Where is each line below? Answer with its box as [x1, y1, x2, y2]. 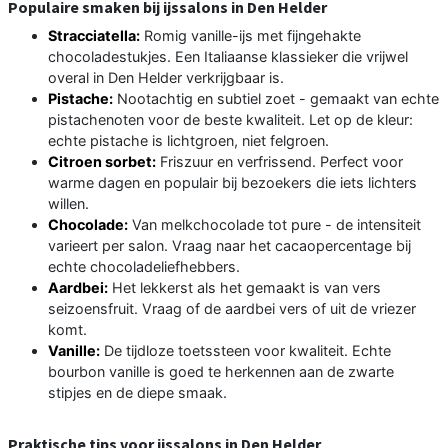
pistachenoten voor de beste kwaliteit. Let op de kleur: [48, 110, 413, 128]
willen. [48, 194, 89, 212]
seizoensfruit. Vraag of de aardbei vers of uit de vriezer [48, 299, 416, 317]
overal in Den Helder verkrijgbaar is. [48, 68, 284, 86]
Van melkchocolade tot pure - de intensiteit [128, 215, 421, 233]
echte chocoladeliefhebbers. [48, 257, 240, 275]
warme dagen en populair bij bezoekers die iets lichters [48, 173, 417, 191]
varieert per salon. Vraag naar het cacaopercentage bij [48, 236, 411, 254]
